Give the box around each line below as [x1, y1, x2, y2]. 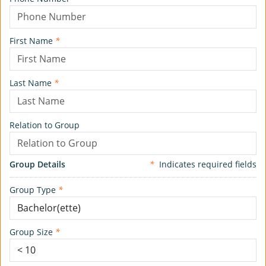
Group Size [9, 226, 55, 238]
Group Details [9, 159, 65, 170]
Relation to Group [9, 119, 80, 131]
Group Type [9, 184, 58, 196]
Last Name [9, 77, 54, 89]
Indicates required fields [154, 159, 256, 170]
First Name [9, 35, 55, 47]
